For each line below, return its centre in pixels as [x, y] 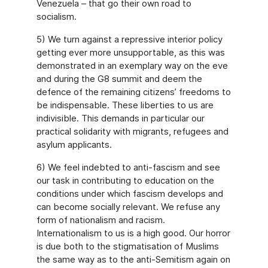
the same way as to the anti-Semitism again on [133, 259]
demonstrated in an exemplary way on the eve [132, 66]
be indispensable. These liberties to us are [125, 105]
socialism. [56, 16]
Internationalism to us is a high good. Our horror [133, 233]
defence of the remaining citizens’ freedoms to [133, 92]
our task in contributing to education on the [125, 180]
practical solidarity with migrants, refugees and [132, 131]
